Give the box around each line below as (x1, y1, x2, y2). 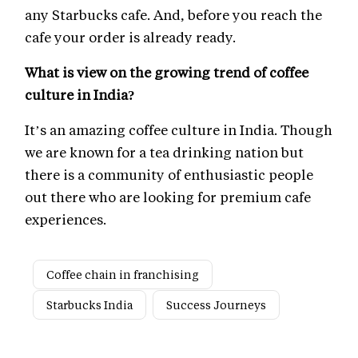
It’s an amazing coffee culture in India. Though (25, 121, 332, 139)
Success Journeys (166, 297, 266, 313)
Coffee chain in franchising (46, 267, 199, 283)
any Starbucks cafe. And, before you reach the (25, 6, 322, 24)
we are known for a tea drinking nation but (25, 143, 304, 161)
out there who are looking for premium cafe (25, 188, 311, 206)
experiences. (25, 210, 106, 229)
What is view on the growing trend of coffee (25, 63, 308, 82)
